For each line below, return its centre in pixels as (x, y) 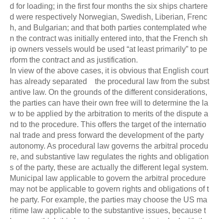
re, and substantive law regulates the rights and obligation (109, 156)
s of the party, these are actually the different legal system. (109, 167)
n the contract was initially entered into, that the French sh (109, 38)
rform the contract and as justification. (74, 60)
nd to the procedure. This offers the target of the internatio (108, 124)
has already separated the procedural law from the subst (109, 81)
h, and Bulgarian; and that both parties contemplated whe (108, 27)
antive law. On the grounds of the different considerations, (109, 92)
